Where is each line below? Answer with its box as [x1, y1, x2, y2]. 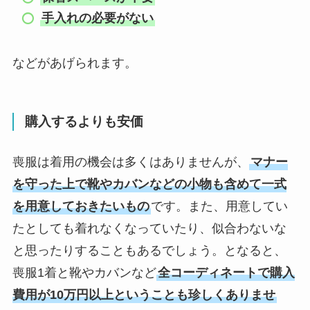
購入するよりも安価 [24, 114, 143, 129]
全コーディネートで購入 [157, 265, 295, 280]
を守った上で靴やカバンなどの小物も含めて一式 [12, 176, 286, 191]
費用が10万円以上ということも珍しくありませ [12, 287, 275, 302]
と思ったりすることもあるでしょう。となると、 [12, 243, 286, 257]
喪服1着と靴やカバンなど [12, 265, 156, 280]
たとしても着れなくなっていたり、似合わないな [12, 221, 286, 235]
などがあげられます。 [12, 56, 137, 71]
